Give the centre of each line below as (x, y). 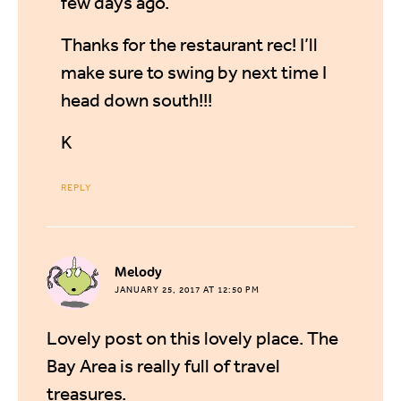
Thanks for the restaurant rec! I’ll (189, 44)
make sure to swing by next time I (194, 72)
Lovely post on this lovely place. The (192, 337)
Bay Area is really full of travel (163, 365)
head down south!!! (137, 99)
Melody (138, 271)
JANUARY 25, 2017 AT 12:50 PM (187, 290)
